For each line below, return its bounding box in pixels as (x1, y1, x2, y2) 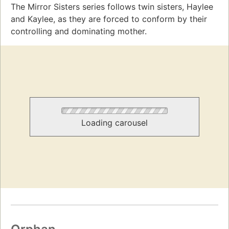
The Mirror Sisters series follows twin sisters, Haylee (11, 2, 213, 12)
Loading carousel (81, 118, 148, 128)
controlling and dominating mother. (11, 26, 147, 37)
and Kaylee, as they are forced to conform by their (11, 14, 207, 25)
